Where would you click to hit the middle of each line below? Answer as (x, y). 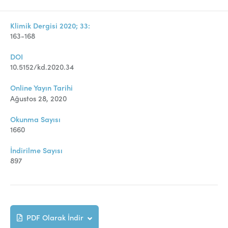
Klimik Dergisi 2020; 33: (50, 25)
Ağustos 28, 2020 (38, 98)
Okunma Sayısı (35, 119)
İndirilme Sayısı (36, 150)
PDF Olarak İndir (55, 218)
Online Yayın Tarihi (41, 88)
